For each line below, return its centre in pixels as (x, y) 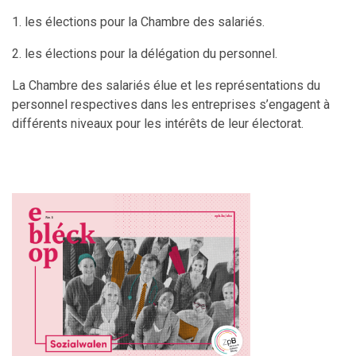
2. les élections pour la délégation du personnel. (145, 54)
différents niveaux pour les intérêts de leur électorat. (158, 124)
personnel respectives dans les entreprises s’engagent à (171, 104)
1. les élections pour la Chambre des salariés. (138, 22)
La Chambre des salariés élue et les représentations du (166, 85)
